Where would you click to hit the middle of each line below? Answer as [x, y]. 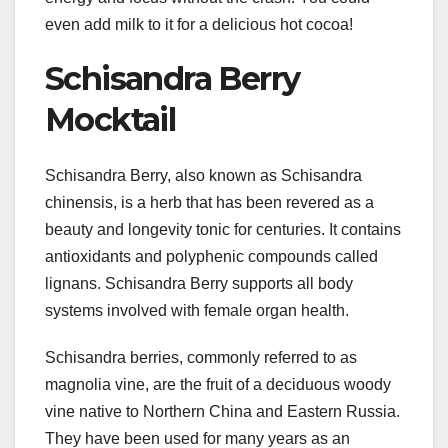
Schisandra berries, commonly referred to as [201, 358]
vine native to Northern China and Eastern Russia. [222, 412]
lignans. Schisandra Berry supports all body [199, 284]
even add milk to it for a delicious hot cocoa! [199, 24]
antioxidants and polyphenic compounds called [211, 257]
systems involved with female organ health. [197, 311]
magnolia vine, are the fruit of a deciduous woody [218, 385]
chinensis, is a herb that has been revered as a [209, 203]
